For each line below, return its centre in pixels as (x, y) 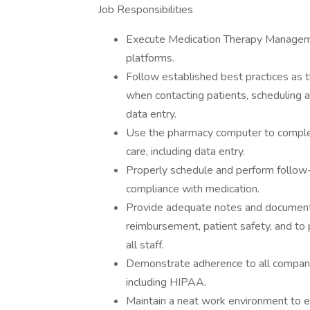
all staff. (145, 245)
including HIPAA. (166, 282)
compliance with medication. (193, 189)
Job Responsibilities (146, 10)
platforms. (150, 58)
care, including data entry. (185, 152)
